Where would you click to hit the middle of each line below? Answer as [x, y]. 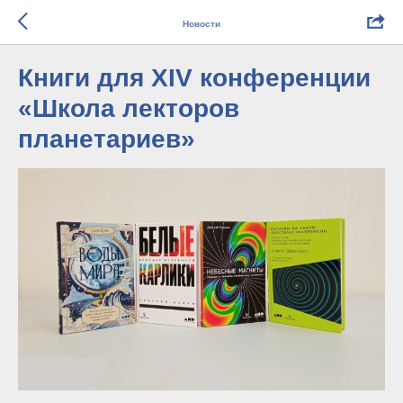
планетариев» [107, 139]
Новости [201, 23]
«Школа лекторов [129, 108]
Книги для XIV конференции [194, 78]
